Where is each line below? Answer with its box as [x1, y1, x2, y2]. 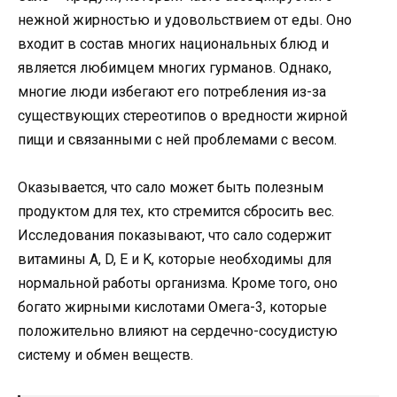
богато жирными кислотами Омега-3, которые [18, 299, 327, 316]
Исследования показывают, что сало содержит [18, 227, 331, 245]
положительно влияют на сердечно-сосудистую [18, 323, 338, 340]
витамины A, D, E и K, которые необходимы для [18, 251, 331, 269]
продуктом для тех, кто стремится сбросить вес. [18, 203, 334, 221]
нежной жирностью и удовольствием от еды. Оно [18, 11, 352, 28]
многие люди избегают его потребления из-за [18, 82, 326, 100]
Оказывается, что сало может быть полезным [18, 179, 323, 197]
